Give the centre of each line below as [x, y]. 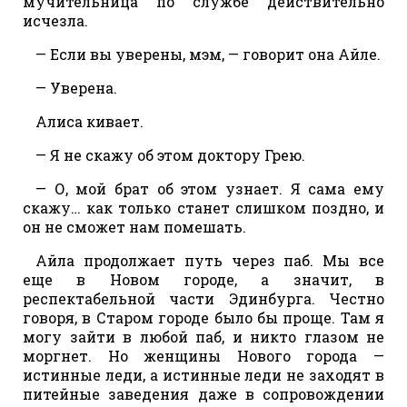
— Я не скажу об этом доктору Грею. [170, 154]
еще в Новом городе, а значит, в [203, 279]
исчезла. [55, 20]
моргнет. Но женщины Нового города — [203, 355]
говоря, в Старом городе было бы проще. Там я [203, 317]
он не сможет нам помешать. [134, 226]
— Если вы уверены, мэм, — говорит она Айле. [208, 54]
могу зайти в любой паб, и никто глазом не [203, 336]
